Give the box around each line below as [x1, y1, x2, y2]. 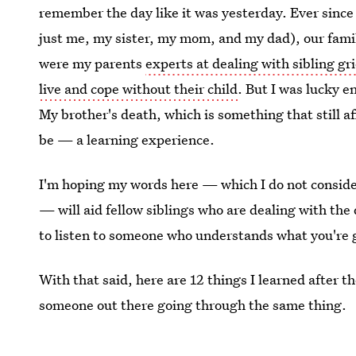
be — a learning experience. [39, 130, 215, 149]
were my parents [39, 54, 146, 72]
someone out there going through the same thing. [39, 296, 347, 314]
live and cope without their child [39, 79, 238, 98]
